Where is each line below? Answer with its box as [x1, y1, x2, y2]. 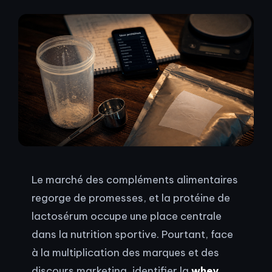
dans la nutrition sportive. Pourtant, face [32, 228, 233, 241]
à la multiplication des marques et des [32, 246, 219, 259]
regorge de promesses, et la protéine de [32, 191, 230, 205]
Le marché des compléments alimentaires [32, 173, 238, 186]
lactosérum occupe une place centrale [32, 209, 222, 223]
